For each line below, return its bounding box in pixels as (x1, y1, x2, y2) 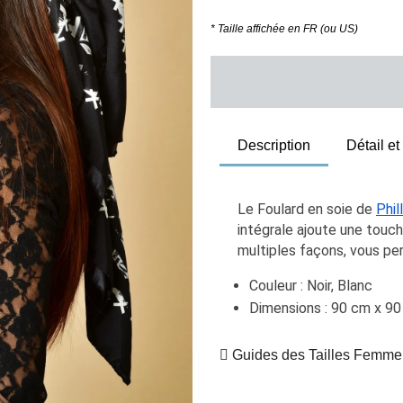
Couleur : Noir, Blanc (249, 277, 373, 294)
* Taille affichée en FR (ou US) (210, 22, 358, 35)
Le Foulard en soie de (237, 201, 376, 218)
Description (237, 138, 310, 153)
